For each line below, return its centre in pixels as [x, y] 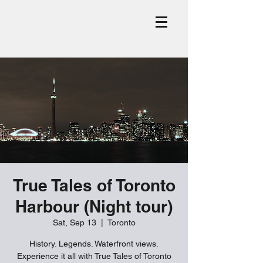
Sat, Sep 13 [74, 222]
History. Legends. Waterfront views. [94, 244]
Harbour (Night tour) [94, 206]
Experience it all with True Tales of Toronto [94, 256]
